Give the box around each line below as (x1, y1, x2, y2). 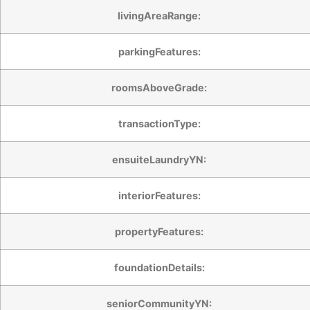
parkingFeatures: (118, 45, 201, 57)
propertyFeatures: (115, 225, 203, 237)
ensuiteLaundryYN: (112, 153, 206, 165)
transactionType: (118, 117, 201, 129)
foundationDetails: (113, 261, 205, 273)
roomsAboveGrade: (111, 81, 207, 93)
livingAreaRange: (118, 9, 201, 21)
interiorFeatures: (118, 189, 201, 201)
